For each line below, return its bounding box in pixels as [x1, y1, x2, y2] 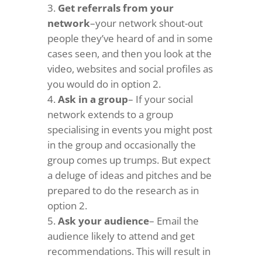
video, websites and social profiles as [47, 62, 213, 75]
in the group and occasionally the [47, 138, 196, 151]
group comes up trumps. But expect [47, 153, 211, 167]
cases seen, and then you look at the [47, 47, 212, 60]
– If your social [127, 92, 193, 106]
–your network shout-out [89, 16, 203, 30]
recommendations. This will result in [47, 244, 211, 258]
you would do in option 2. [47, 77, 161, 91]
